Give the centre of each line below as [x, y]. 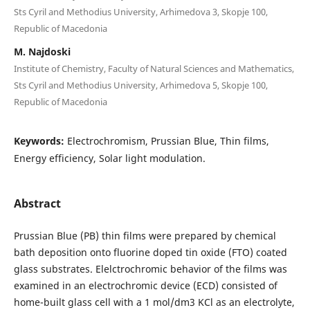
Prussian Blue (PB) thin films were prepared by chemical [145, 235]
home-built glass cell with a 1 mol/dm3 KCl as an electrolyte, [154, 302]
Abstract [37, 203]
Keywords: [40, 140]
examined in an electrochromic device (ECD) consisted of [145, 285]
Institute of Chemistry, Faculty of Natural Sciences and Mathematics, [154, 68]
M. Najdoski [42, 51]
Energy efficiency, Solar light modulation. [109, 158]
